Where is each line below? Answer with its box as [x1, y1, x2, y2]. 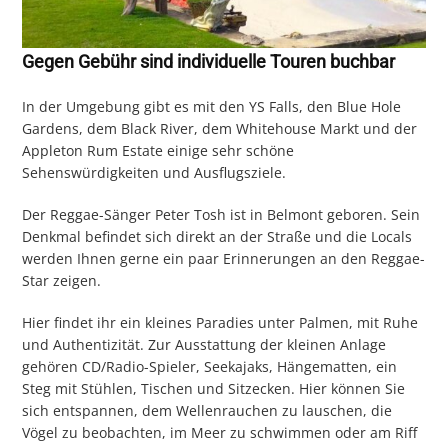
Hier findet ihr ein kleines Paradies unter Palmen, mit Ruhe [22, 312, 419, 332]
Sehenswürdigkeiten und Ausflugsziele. [22, 162, 287, 182]
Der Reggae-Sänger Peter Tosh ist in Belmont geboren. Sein [22, 204, 421, 224]
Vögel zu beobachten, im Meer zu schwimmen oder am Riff [22, 422, 418, 442]
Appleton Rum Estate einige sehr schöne [22, 140, 295, 160]
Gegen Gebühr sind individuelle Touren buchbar [22, 50, 396, 72]
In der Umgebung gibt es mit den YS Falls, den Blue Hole [22, 96, 402, 116]
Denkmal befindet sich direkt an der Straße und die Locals [22, 226, 413, 246]
